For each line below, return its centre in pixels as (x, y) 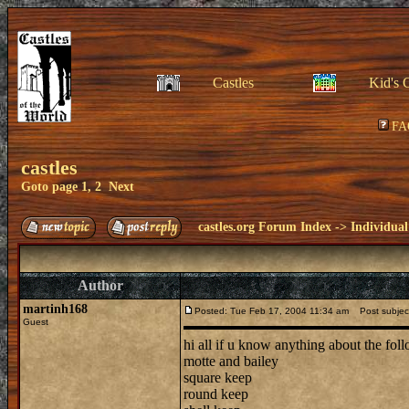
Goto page (51, 187)
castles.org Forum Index (265, 227)
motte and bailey (231, 361)
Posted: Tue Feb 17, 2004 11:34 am (272, 311)
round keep (216, 394)
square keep (218, 378)
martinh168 (55, 309)
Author (100, 285)
